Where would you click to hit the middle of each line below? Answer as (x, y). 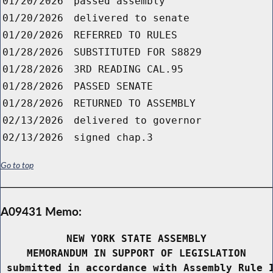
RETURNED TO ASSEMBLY (135, 104)
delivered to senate (132, 18)
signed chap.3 (113, 138)
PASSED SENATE (113, 87)
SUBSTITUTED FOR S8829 (138, 52)
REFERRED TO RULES (126, 35)
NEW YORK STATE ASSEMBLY (136, 239)
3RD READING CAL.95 (129, 69)
